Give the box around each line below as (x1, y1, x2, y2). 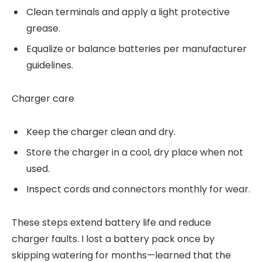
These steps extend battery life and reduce (12, 215, 211, 229)
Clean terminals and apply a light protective (26, 5, 230, 19)
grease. (26, 22, 60, 36)
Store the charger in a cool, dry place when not (26, 145, 243, 159)
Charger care (12, 91, 74, 105)
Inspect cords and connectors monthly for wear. (26, 182, 250, 196)
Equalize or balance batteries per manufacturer (26, 42, 247, 56)
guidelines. (26, 58, 73, 73)
